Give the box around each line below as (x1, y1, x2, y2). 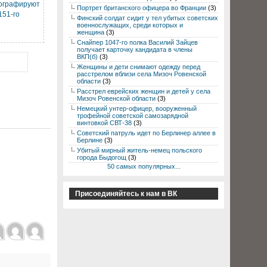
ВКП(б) (77, 53, 98, 60)
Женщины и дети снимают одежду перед (77, 63, 200, 70)
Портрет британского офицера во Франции (77, 4, 206, 11)
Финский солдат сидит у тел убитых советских (77, 14, 218, 21)
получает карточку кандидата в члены (77, 46, 193, 53)
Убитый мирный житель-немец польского (77, 147, 202, 154)
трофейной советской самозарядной (77, 112, 188, 119)
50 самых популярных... (107, 163, 181, 170)
